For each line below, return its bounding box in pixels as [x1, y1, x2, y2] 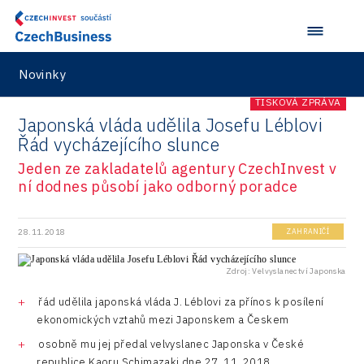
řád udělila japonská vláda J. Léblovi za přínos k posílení [38, 294, 324, 309]
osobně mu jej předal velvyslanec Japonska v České [38, 337, 304, 352]
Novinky [19, 66, 66, 82]
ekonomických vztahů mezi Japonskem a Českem [37, 312, 289, 327]
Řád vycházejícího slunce [18, 132, 219, 157]
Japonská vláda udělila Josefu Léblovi [18, 113, 323, 137]
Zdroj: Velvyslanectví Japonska [225, 265, 346, 276]
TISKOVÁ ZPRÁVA [255, 95, 341, 108]
